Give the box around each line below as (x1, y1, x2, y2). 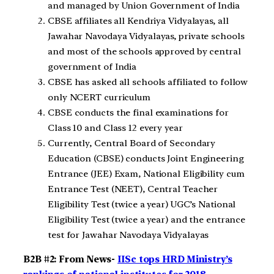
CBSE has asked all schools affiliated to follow (48, 76, 248, 87)
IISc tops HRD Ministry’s (117, 253, 232, 265)
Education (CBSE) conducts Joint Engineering (48, 152, 244, 164)
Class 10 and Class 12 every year (48, 122, 183, 133)
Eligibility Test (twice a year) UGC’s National (48, 198, 236, 210)
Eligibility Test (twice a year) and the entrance (48, 213, 246, 225)
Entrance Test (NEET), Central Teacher (48, 183, 218, 194)
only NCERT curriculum (48, 91, 150, 103)
